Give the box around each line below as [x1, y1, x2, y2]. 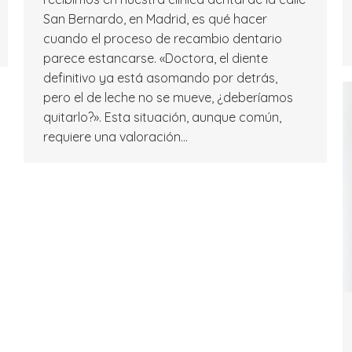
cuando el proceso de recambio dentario [43, 31, 282, 47]
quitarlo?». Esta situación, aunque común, [43, 109, 281, 126]
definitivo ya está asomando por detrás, [43, 70, 277, 86]
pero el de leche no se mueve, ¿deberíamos [43, 90, 293, 106]
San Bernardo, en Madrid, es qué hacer [43, 11, 267, 27]
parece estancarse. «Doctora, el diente [43, 50, 268, 67]
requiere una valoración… [43, 129, 188, 145]
